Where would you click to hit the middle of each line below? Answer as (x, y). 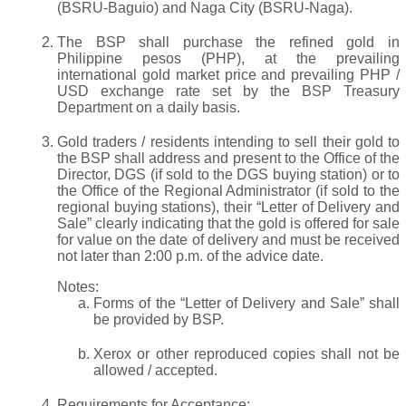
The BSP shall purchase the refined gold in (228, 43)
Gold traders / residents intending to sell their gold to (228, 142)
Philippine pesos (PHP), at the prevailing (228, 59)
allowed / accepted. (155, 371)
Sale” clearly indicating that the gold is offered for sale (228, 224)
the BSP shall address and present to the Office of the (228, 159)
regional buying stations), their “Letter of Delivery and (228, 208)
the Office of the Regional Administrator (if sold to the (228, 191)
